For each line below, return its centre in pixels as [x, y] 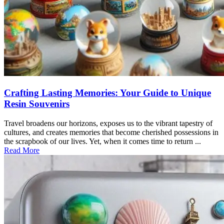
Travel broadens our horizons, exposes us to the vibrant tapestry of [108, 123]
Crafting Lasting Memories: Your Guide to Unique [107, 93]
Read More [22, 150]
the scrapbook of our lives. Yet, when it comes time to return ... [102, 141]
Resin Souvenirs [37, 104]
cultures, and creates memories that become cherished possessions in [111, 132]
